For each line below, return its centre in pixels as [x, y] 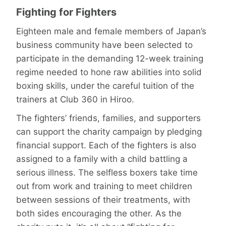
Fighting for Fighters [66, 12]
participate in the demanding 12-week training [110, 59]
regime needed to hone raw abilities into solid [109, 72]
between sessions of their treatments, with [103, 200]
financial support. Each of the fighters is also [106, 146]
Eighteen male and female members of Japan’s [111, 32]
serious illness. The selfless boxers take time [107, 173]
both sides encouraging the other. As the [99, 214]
